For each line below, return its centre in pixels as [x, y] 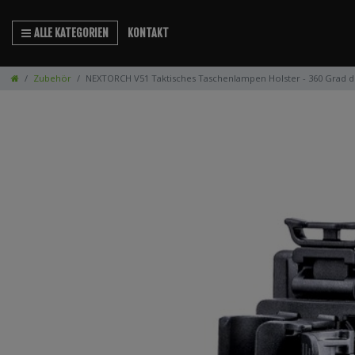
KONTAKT [148, 33]
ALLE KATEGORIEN [72, 33]
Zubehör [52, 78]
